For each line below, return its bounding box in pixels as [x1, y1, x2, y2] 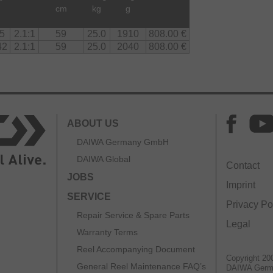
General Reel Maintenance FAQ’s [77, 261, 206, 271]
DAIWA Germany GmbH [77, 136, 169, 147]
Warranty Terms [77, 227, 138, 237]
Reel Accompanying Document [77, 244, 195, 254]
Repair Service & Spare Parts [77, 210, 190, 220]
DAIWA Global [77, 154, 130, 164]
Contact [226, 160, 260, 171]
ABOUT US [67, 118, 119, 129]
